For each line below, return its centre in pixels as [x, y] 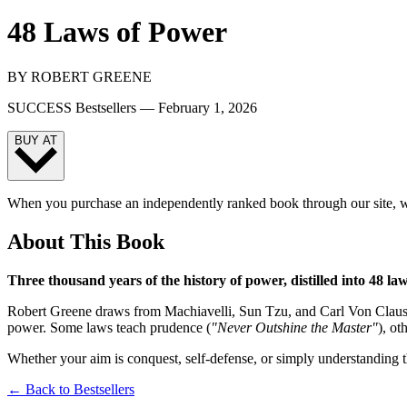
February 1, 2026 [208, 107]
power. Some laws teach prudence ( [109, 328]
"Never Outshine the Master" [294, 328]
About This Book [86, 242]
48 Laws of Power [117, 32]
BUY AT [36, 140]
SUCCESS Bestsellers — [83, 107]
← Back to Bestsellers [71, 390]
